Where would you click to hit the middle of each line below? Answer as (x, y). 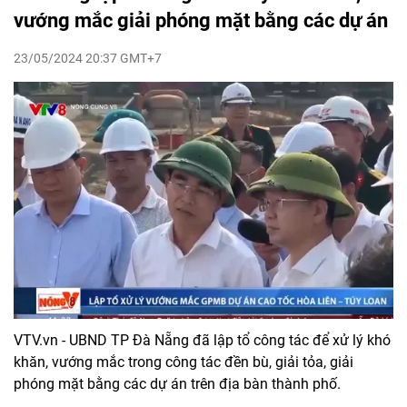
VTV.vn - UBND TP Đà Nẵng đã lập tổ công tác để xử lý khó (202, 340)
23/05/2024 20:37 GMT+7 (88, 58)
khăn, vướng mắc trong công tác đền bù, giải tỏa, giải (184, 362)
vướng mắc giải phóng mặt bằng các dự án (201, 20)
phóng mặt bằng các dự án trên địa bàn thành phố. (177, 383)
